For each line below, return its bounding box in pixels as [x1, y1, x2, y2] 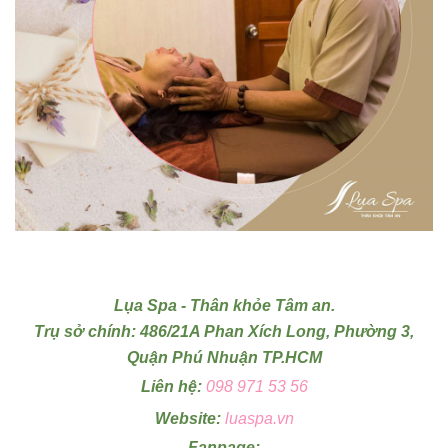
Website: [154, 410, 225, 428]
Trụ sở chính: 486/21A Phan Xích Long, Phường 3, [34, 323, 414, 341]
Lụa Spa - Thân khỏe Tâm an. [113, 297, 335, 315]
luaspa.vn [224, 410, 294, 428]
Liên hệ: [140, 378, 206, 396]
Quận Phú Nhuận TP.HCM [126, 349, 322, 367]
